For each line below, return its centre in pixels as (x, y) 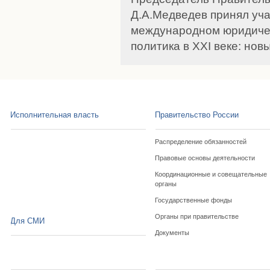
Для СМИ (28, 221)
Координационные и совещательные (211, 174)
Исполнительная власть (55, 115)
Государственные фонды (194, 200)
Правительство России (197, 115)
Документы (172, 233)
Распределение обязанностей (201, 142)
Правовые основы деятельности (205, 158)
